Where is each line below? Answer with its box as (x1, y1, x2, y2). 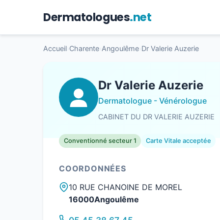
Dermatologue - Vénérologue (98, 96, 207, 106)
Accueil (43, 44, 67, 53)
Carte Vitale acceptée (145, 137, 211, 145)
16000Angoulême (69, 194, 139, 205)
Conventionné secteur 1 (63, 137, 137, 145)
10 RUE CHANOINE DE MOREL (69, 182, 182, 192)
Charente (69, 44, 99, 53)
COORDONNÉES (59, 164, 126, 174)
